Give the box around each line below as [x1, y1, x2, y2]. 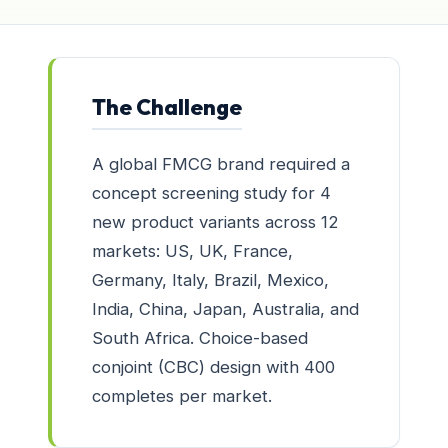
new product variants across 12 [92, 211, 339, 232]
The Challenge [92, 92, 242, 121]
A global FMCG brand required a [92, 153, 350, 174]
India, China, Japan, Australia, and [92, 298, 359, 319]
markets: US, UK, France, [92, 240, 293, 261]
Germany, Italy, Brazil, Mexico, [92, 269, 329, 290]
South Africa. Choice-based [92, 327, 308, 348]
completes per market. [92, 385, 272, 406]
